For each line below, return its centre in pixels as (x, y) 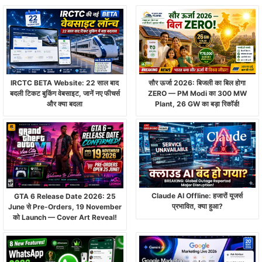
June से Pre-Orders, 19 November (65, 207)
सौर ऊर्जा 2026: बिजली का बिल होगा (197, 83)
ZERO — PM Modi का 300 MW (197, 94)
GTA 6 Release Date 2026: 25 (65, 196)
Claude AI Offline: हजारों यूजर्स (197, 196)
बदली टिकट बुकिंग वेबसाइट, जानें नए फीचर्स (65, 94)
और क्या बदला (65, 104)
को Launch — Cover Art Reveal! (65, 218)
